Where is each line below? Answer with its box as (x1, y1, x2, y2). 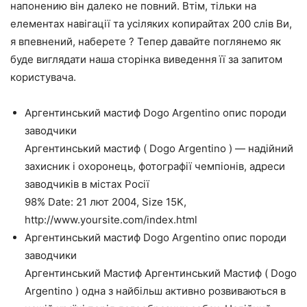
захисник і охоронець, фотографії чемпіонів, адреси (25, 160, 285, 173)
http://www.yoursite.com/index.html (25, 213, 197, 227)
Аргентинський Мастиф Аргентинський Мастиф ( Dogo (25, 267, 297, 280)
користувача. (10, 71, 76, 84)
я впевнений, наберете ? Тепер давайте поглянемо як (10, 35, 281, 49)
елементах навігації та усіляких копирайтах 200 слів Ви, (10, 17, 292, 31)
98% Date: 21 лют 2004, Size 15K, (25, 195, 186, 209)
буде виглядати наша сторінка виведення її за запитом (10, 53, 282, 66)
